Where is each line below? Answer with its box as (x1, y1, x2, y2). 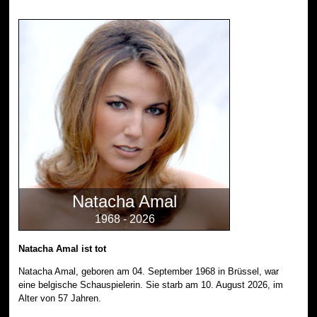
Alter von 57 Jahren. (18, 292, 102, 304)
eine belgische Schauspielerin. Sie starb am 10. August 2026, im (18, 279, 284, 290)
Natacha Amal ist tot (18, 243, 107, 254)
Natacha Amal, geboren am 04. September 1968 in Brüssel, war (18, 265, 279, 277)
